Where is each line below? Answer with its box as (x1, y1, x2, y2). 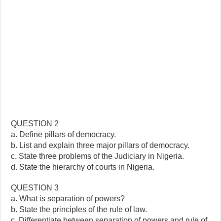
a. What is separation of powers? (11, 194, 125, 203)
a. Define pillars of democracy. (11, 130, 116, 139)
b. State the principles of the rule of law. (11, 205, 147, 214)
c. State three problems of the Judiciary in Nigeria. (11, 151, 184, 160)
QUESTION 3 (11, 183, 59, 192)
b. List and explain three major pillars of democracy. (11, 141, 190, 149)
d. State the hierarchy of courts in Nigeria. (11, 162, 155, 171)
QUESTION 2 (11, 119, 59, 128)
